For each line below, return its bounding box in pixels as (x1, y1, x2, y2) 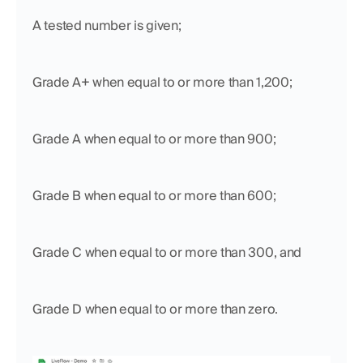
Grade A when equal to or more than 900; (32, 130, 279, 147)
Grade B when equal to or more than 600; (32, 186, 279, 204)
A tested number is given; (32, 16, 181, 34)
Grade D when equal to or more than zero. (32, 300, 278, 318)
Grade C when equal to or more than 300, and (32, 243, 305, 261)
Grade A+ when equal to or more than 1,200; (32, 73, 293, 91)
